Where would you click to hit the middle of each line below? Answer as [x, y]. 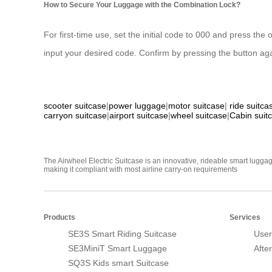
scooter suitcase [75, 106]
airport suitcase [139, 116]
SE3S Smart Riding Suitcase [122, 234]
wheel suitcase [199, 116]
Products [59, 218]
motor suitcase [196, 106]
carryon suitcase [75, 116]
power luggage [137, 106]
